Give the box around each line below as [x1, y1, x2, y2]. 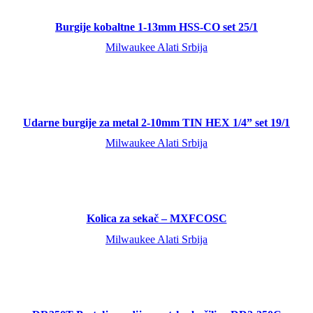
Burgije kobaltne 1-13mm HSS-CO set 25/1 [55, 21, 258, 34]
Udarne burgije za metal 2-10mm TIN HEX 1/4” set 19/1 [23, 117, 290, 129]
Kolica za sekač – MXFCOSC [86, 212, 227, 225]
